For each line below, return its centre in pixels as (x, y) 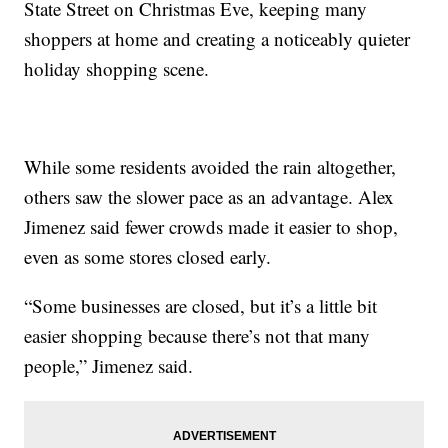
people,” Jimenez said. (109, 365)
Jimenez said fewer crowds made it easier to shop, (211, 226)
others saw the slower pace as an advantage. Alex (209, 196)
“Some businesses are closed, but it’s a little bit (201, 305)
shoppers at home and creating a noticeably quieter (217, 38)
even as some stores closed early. (148, 256)
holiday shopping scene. (117, 68)
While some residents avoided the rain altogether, (210, 166)
